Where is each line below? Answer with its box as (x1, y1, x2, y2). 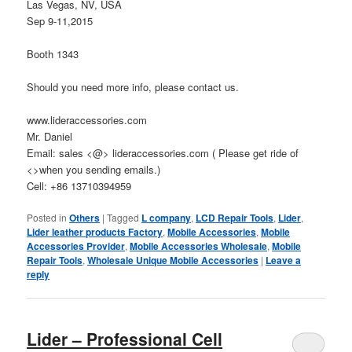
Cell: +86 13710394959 (27, 178, 132, 193)
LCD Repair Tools (196, 211, 274, 225)
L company (141, 211, 192, 225)
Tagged (107, 211, 140, 225)
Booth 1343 (27, 46, 79, 61)
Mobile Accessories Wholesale (130, 239, 268, 254)
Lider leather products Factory (27, 225, 163, 240)
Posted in (27, 211, 68, 225)
